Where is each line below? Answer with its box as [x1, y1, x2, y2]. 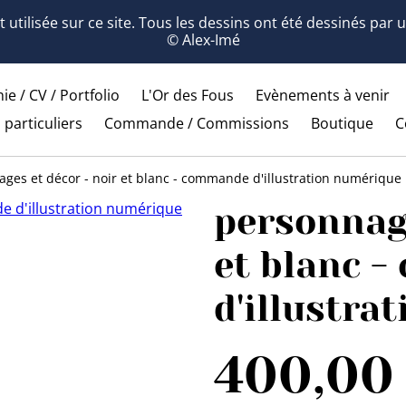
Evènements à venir [255, 85, 390, 105]
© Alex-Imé [166, 30, 240, 50]
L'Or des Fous [140, 85, 234, 105]
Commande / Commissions [104, 113, 289, 133]
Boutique [311, 113, 373, 133]
